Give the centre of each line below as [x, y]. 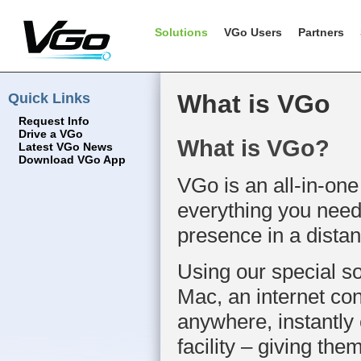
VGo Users [253, 32]
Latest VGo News [66, 147]
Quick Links [49, 98]
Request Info [54, 121]
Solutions [181, 32]
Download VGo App [72, 160]
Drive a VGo [51, 134]
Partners [321, 32]
